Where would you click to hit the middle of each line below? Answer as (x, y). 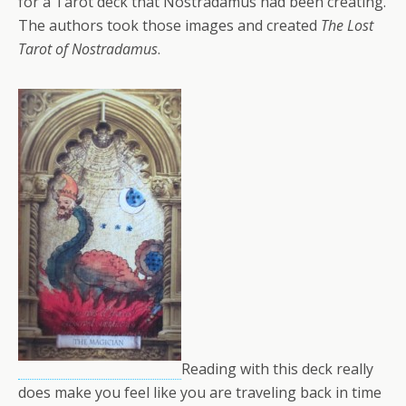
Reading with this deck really (277, 368)
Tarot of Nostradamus (88, 48)
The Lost (347, 25)
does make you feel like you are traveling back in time (200, 392)
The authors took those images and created (169, 25)
